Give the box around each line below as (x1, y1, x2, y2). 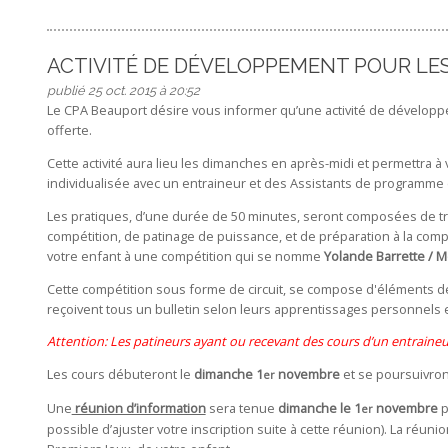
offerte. (46, 121, 92, 140)
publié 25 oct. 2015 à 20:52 (46, 83, 200, 99)
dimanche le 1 (277, 398, 361, 417)
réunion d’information (71, 398, 206, 417)
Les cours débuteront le (46, 365, 194, 384)
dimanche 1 (193, 365, 263, 384)
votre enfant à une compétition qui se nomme (46, 246, 324, 265)
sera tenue (205, 398, 278, 417)
